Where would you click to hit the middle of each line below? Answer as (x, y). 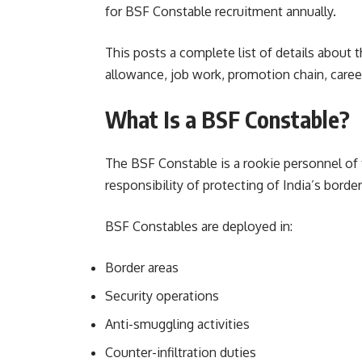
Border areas (142, 268)
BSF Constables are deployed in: (199, 227)
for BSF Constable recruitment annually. (221, 12)
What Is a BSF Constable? (227, 120)
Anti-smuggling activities (177, 324)
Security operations (162, 296)
